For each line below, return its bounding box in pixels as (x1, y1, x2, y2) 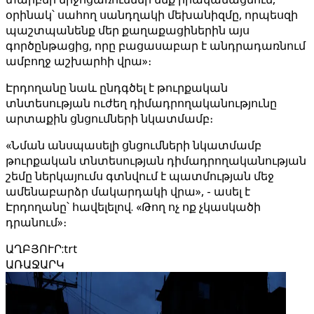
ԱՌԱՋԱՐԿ (6, 257, 64, 272)
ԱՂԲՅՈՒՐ (6, 241, 62, 257)
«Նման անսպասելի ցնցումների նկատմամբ (6, 137, 261, 153)
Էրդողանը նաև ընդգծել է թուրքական (6, 80, 228, 95)
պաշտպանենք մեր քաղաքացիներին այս (6, 22, 250, 38)
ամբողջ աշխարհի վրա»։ (6, 53, 151, 69)
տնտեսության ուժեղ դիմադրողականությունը (6, 95, 277, 111)
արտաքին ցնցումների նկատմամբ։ (6, 111, 213, 126)
